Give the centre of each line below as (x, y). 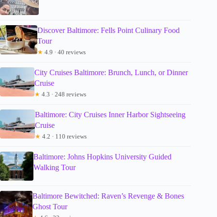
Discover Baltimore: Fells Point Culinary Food (109, 30)
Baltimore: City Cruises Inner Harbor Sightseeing (110, 114)
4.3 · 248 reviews (63, 94)
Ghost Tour (50, 206)
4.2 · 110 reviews (64, 136)
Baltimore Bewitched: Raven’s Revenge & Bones (108, 196)
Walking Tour (55, 167)
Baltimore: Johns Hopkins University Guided (103, 156)
